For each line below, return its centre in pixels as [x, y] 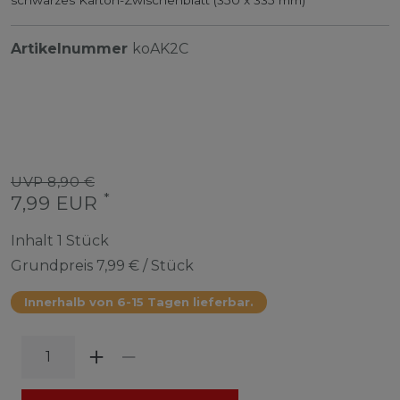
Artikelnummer [71, 48]
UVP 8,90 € [53, 181]
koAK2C [160, 48]
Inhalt [34, 240]
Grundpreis [54, 265]
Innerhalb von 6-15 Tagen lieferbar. [139, 301]
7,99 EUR [57, 203]
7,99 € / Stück [145, 265]
